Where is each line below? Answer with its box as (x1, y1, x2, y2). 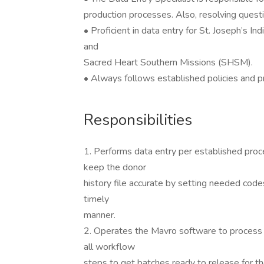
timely (84, 193, 109, 206)
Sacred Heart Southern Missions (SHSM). (84, 56, 253, 69)
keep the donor (84, 161, 146, 174)
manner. (84, 209, 115, 222)
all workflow (84, 240, 135, 253)
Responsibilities (84, 110, 192, 130)
